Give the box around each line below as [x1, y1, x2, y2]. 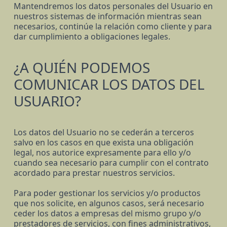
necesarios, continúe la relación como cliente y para [13, 21, 212, 32]
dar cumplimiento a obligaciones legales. [13, 31, 170, 43]
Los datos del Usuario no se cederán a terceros [13, 127, 194, 138]
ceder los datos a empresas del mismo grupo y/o [13, 208, 201, 219]
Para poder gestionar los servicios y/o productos [13, 187, 201, 199]
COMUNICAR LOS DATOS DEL [13, 74, 205, 94]
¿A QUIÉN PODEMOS [13, 58, 150, 78]
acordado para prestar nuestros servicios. [13, 167, 175, 179]
